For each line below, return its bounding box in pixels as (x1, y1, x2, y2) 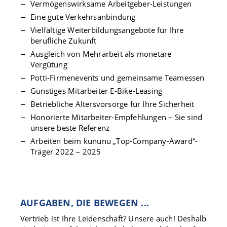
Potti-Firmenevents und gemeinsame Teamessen (30, 72, 205, 83)
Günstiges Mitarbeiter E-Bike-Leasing (30, 86, 163, 96)
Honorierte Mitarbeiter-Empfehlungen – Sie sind (30, 112, 203, 122)
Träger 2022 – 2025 (30, 146, 101, 157)
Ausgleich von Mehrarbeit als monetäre (30, 49, 172, 59)
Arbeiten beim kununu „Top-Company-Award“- (30, 136, 198, 146)
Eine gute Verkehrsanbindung (30, 12, 136, 22)
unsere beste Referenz (30, 123, 110, 133)
